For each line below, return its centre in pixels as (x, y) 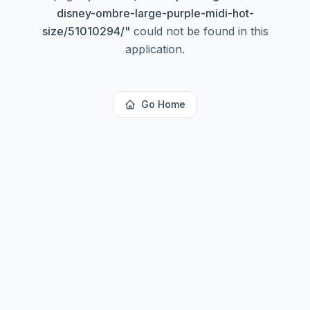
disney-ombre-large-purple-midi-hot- (155, 13)
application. (155, 49)
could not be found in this (199, 31)
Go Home (163, 104)
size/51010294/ (83, 31)
